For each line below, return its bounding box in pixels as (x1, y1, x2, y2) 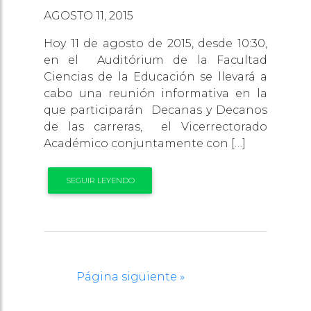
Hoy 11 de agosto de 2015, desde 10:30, (44, 36, 267, 50)
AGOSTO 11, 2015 (44, 8, 133, 22)
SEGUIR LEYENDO (65, 176, 135, 186)
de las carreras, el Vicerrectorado (44, 119, 267, 133)
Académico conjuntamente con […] (44, 136, 246, 150)
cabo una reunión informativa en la (44, 86, 267, 100)
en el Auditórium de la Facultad (44, 53, 267, 67)
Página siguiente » (76, 270, 185, 284)
